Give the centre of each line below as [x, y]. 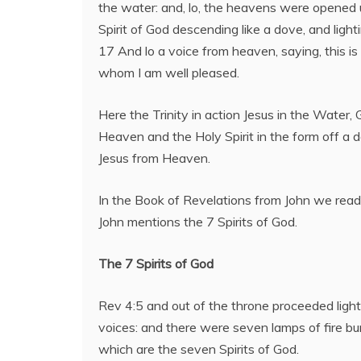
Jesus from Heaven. [154, 158]
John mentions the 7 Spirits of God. [198, 222]
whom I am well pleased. [169, 73]
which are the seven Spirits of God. [199, 349]
